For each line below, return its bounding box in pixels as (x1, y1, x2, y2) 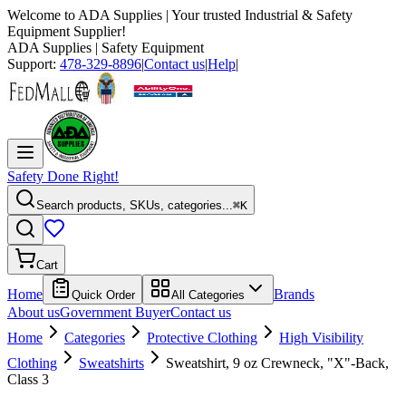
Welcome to (7, 7, 78, 23)
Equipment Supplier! (7, 24, 126, 39)
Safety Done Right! (7, 169, 119, 184)
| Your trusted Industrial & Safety (162, 7, 353, 23)
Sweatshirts (79, 355, 144, 371)
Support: (7, 56, 60, 72)
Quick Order (72, 288, 135, 302)
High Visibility (279, 330, 363, 345)
